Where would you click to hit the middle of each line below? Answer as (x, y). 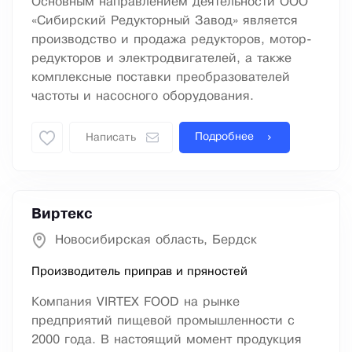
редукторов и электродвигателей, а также (161, 59)
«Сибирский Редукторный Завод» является (165, 21)
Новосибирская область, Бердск (156, 240)
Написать (111, 138)
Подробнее (224, 137)
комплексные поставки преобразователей (161, 78)
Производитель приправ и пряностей (139, 272)
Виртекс (62, 215)
